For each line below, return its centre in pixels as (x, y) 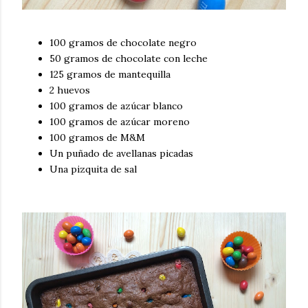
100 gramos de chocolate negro (123, 42)
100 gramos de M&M (97, 137)
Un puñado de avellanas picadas (121, 153)
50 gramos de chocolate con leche (130, 58)
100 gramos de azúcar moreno (121, 121)
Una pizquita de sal (93, 169)
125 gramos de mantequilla (110, 74)
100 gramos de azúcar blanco (116, 106)
